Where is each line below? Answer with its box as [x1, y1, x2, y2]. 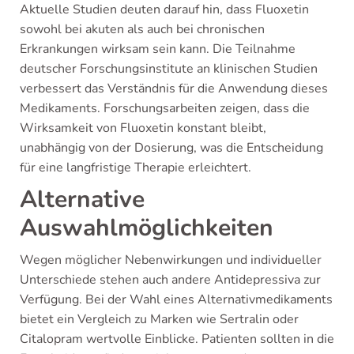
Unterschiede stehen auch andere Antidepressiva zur [20, 271, 321, 288]
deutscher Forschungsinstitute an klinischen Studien [20, 60, 318, 77]
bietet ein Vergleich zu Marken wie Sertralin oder [20, 311, 299, 328]
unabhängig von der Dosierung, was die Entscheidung [20, 139, 323, 156]
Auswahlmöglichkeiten [20, 212, 273, 244]
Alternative [20, 183, 145, 216]
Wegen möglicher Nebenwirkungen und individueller [20, 251, 322, 269]
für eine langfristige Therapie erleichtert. [20, 159, 251, 176]
